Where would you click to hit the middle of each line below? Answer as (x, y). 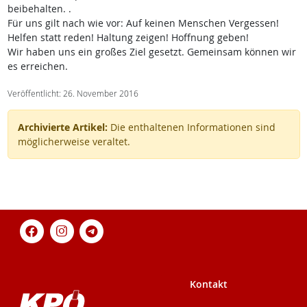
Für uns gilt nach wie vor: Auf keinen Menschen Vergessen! (143, 23)
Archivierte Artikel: (62, 127)
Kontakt (209, 284)
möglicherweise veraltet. (74, 142)
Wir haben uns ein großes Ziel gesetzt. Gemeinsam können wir (151, 52)
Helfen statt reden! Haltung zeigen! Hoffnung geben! (128, 38)
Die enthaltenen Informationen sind (191, 127)
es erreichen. (37, 66)
